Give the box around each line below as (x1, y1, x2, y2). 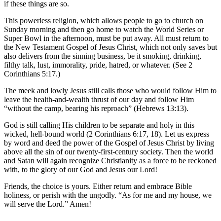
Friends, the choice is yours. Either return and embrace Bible (4, 182, 192, 190)
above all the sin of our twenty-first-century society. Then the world (4, 147, 213, 156)
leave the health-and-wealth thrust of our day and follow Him (4, 95, 194, 104)
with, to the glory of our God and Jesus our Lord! (4, 165, 157, 174)
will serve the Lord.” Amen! (4, 199, 91, 208)
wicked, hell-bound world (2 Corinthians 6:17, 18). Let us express (4, 129, 209, 138)
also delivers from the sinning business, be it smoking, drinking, (4, 51, 201, 60)
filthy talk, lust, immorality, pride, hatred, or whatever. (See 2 (4, 60, 192, 69)
